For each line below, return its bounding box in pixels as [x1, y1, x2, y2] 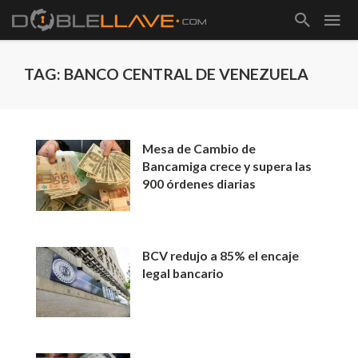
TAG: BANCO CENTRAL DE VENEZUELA [24, 65, 308, 83]
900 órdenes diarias [142, 176, 257, 191]
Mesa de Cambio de [142, 141, 257, 156]
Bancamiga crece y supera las [142, 158, 312, 173]
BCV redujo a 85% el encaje [142, 247, 300, 263]
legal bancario [142, 265, 225, 280]
